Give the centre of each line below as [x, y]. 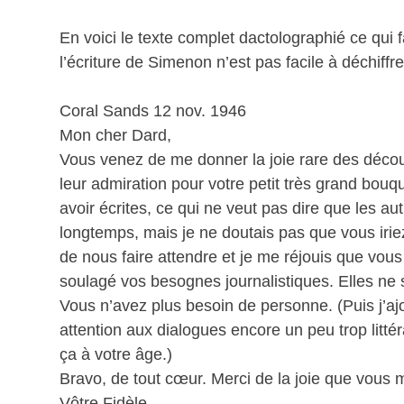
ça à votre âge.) [116, 354]
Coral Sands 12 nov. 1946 [153, 110]
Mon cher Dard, [115, 135]
